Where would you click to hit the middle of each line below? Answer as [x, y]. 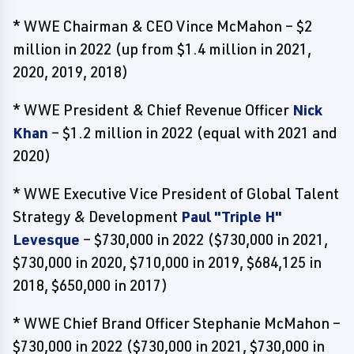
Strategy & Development [97, 217]
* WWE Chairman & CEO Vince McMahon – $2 [162, 26]
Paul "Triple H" [232, 217]
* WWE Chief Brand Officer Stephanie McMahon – [177, 323]
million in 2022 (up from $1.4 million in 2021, [162, 49]
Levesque [46, 239]
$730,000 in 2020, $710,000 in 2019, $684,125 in [167, 262]
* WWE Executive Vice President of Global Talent [176, 194]
